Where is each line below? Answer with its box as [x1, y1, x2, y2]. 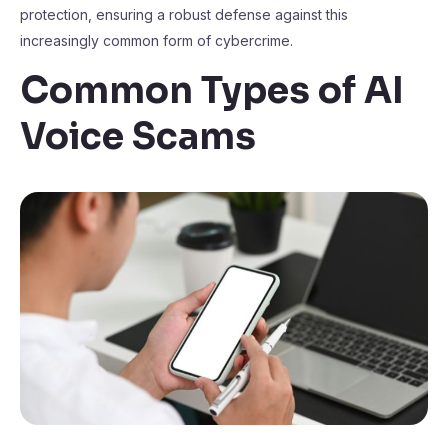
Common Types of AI [20, 68, 404, 113]
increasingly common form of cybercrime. [20, 32, 293, 49]
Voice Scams [20, 114, 256, 159]
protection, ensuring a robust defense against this [20, 6, 348, 23]
